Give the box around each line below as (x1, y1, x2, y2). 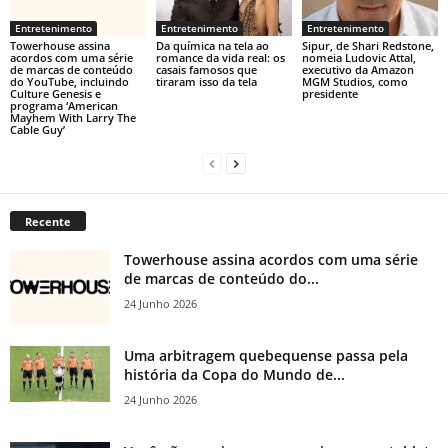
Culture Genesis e (10, 85, 101, 101)
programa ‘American (10, 97, 118, 113)
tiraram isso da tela (155, 73, 257, 89)
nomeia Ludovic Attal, (301, 49, 416, 65)
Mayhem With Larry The (10, 109, 136, 125)
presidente (301, 85, 358, 101)
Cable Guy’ (10, 121, 65, 137)
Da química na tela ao (155, 37, 269, 53)
